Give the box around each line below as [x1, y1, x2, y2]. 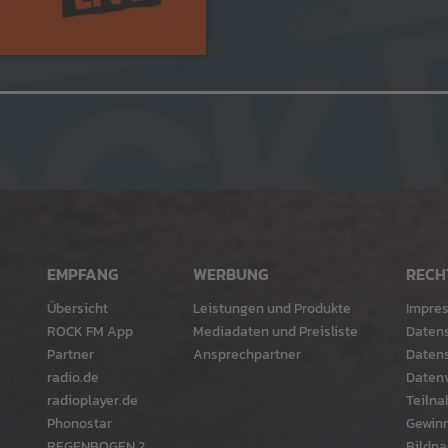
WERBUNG [192, 262, 268, 287]
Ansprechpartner [192, 343, 301, 366]
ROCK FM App [46, 320, 133, 343]
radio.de [46, 366, 99, 389]
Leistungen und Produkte [192, 297, 351, 320]
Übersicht [46, 297, 108, 320]
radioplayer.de [46, 389, 138, 412]
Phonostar [46, 412, 112, 435]
